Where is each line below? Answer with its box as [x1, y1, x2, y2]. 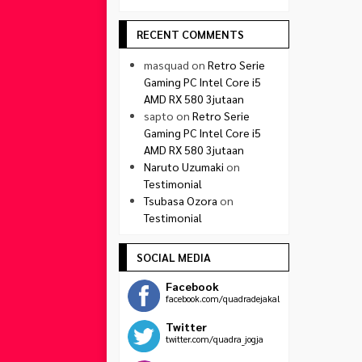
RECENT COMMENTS [137, 27, 244, 41]
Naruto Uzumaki [144, 159, 224, 174]
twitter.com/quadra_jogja [166, 333, 263, 345]
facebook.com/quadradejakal [166, 293, 280, 305]
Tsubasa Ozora [144, 193, 217, 208]
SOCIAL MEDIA [137, 250, 211, 264]
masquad [144, 57, 189, 72]
